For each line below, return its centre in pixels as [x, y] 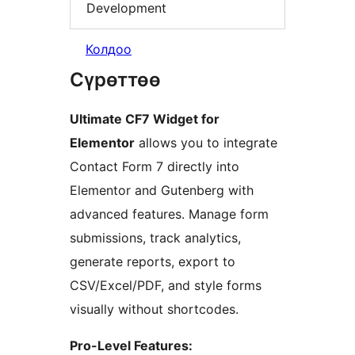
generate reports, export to [153, 262]
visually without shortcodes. [154, 309]
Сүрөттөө [115, 80]
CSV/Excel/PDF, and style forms [166, 286]
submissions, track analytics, [155, 238]
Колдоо [109, 50]
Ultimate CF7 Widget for [145, 119]
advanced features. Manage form [169, 214]
